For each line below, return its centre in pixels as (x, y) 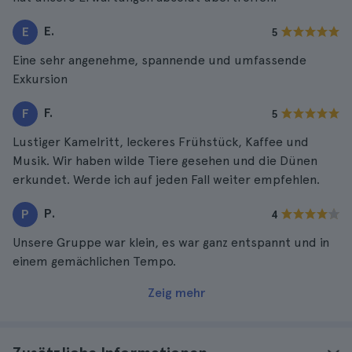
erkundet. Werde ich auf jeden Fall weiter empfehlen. (166, 180)
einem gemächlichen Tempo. (94, 261)
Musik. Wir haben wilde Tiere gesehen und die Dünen (165, 161)
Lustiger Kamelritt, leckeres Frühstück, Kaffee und (161, 142)
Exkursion (40, 79)
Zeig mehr (176, 293)
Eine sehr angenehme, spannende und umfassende (159, 60)
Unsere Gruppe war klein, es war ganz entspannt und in (171, 242)
